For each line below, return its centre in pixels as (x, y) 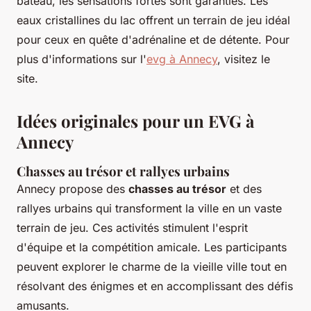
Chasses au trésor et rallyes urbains (123, 171)
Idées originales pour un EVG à (135, 121)
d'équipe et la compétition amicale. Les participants (152, 247)
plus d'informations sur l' (82, 59)
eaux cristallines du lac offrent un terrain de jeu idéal (153, 20)
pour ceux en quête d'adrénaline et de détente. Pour (153, 40)
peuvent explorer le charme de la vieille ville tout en (152, 267)
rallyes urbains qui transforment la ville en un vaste (149, 209)
